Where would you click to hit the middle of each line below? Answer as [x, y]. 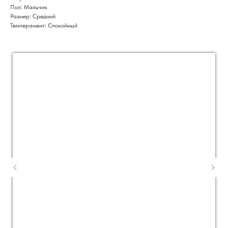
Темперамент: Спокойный [44, 25]
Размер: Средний [33, 16]
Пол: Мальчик [29, 7]
